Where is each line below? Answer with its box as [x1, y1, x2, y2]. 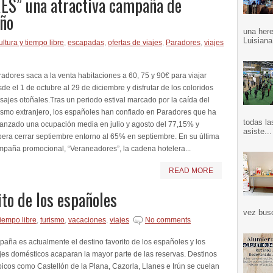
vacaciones [68, 216, 106, 224]
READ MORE [169, 166, 213, 175]
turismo [40, 216, 65, 224]
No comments [145, 216, 191, 224]
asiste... [243, 126, 272, 136]
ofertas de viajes [108, 38, 162, 47]
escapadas [68, 38, 104, 47]
